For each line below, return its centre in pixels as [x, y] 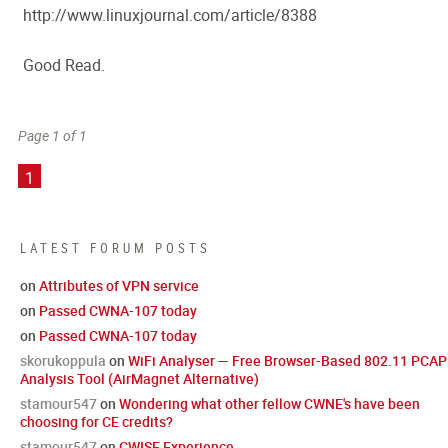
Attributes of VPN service [119, 285]
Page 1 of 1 [52, 135]
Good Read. [64, 65]
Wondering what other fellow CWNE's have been [269, 403]
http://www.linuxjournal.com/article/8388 [170, 15]
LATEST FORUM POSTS [115, 248]
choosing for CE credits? [96, 421]
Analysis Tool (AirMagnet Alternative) [139, 378]
